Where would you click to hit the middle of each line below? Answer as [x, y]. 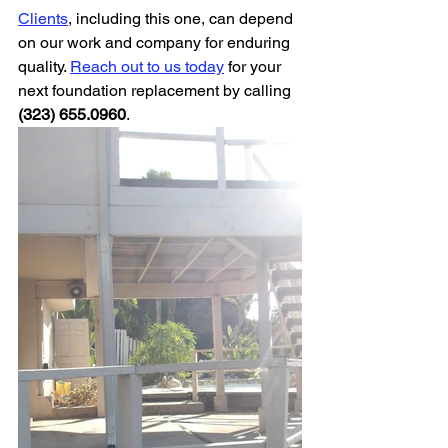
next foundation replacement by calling [156, 90]
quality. [44, 66]
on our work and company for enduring [156, 42]
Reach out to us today [147, 66]
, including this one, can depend [182, 18]
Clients [43, 18]
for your [254, 66]
